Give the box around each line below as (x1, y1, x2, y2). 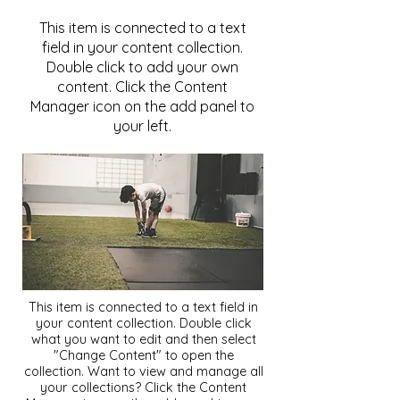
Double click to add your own (46, 58, 238, 76)
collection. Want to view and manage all (23, 363, 263, 379)
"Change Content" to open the (53, 347, 234, 363)
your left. (113, 117, 171, 135)
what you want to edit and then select (30, 331, 256, 347)
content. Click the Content (57, 78, 228, 96)
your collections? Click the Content (40, 379, 246, 396)
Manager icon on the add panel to (30, 97, 254, 115)
